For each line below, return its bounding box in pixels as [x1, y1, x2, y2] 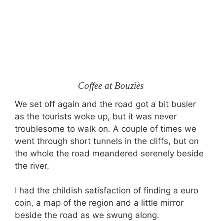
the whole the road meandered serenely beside [15, 148, 204, 158]
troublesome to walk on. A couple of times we [15, 123, 196, 134]
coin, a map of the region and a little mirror [15, 198, 184, 208]
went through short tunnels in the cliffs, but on [15, 136, 199, 146]
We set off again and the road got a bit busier [15, 99, 196, 109]
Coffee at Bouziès [77, 80, 144, 91]
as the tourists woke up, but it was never [15, 111, 177, 121]
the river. [15, 160, 49, 171]
